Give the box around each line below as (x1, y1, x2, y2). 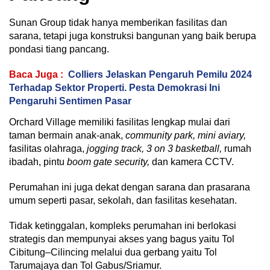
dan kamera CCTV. (149, 157, 234, 168)
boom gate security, (67, 157, 149, 168)
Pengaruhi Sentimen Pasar (9, 96, 131, 107)
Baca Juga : (9, 69, 63, 80)
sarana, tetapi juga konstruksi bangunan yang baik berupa (9, 31, 256, 42)
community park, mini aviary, (125, 130, 246, 141)
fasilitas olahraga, (9, 143, 87, 154)
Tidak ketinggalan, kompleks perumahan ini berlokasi (9, 221, 236, 231)
